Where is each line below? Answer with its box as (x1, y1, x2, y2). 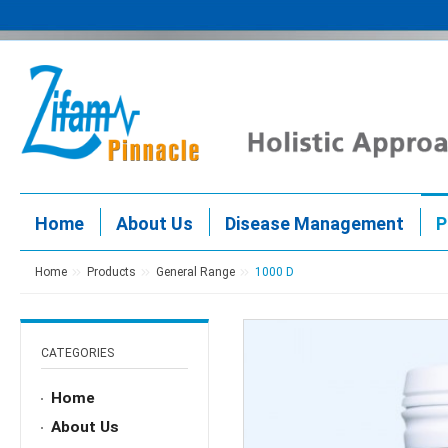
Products (87, 265, 136, 280)
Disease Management (225, 213, 404, 235)
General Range (156, 265, 235, 280)
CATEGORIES (41, 346, 114, 361)
